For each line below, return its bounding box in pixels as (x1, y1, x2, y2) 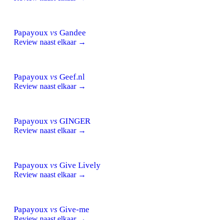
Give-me (57, 204, 89, 214)
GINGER (57, 116, 90, 126)
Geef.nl (57, 72, 85, 82)
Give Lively (57, 160, 101, 170)
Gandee (57, 27, 86, 37)
